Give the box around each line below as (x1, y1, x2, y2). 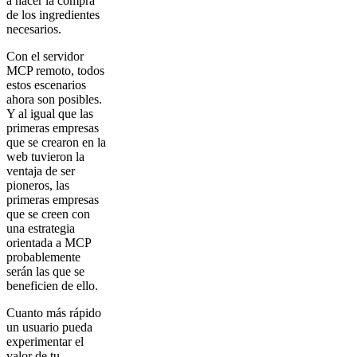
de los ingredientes (6, 8, 100, 22)
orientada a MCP (6, 236, 91, 250)
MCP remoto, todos (6, 64, 104, 78)
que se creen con (6, 207, 90, 222)
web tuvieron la (6, 150, 84, 164)
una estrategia (6, 222, 75, 236)
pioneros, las (6, 178, 69, 193)
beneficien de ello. (6, 279, 101, 293)
